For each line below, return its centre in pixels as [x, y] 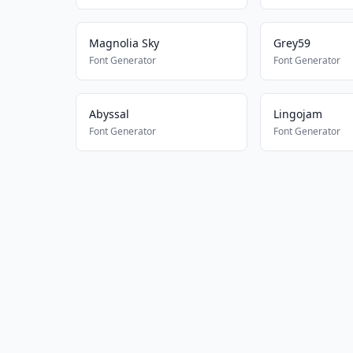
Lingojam [297, 114]
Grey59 [292, 43]
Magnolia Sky [124, 43]
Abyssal [109, 114]
